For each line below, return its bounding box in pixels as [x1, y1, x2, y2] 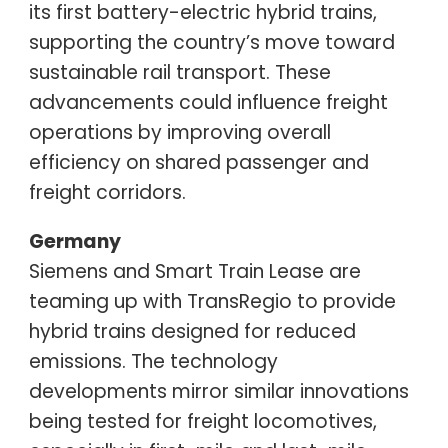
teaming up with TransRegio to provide [28, 287, 396, 315]
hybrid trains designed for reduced [28, 317, 356, 345]
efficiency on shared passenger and [28, 148, 369, 176]
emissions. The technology [28, 347, 278, 375]
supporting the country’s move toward [28, 28, 395, 56]
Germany [28, 227, 121, 255]
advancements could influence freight [28, 88, 388, 116]
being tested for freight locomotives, [28, 407, 377, 435]
